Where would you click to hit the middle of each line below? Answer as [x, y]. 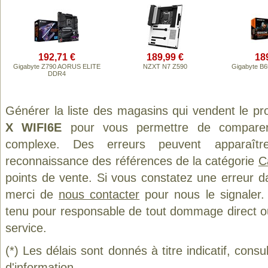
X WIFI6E [34, 127]
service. [26, 228]
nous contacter [99, 194]
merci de [32, 194]
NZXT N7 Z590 [165, 66]
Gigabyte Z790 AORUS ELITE [57, 66]
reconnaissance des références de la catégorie [132, 161]
